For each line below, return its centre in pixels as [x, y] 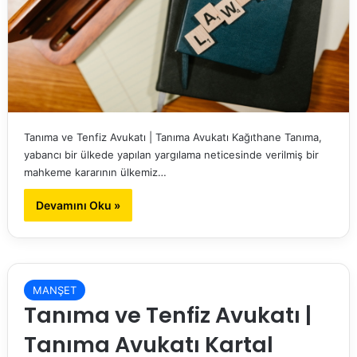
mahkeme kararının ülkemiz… [95, 173]
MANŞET [54, 290]
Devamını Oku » [78, 206]
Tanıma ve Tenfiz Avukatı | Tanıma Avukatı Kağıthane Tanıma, [173, 137]
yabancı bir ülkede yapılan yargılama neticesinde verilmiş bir [171, 155]
